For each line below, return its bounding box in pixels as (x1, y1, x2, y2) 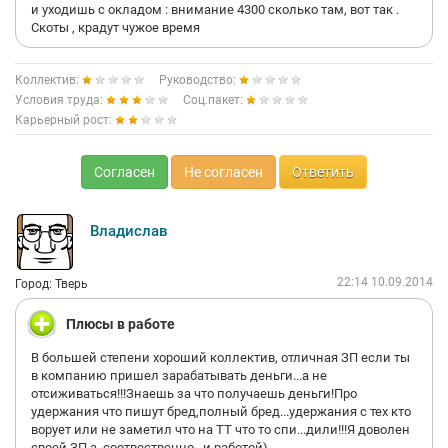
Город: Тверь (15, 277, 88, 291)
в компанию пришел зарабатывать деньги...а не (31, 368, 327, 383)
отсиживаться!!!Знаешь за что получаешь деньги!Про (31, 386, 357, 401)
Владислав (90, 222, 168, 240)
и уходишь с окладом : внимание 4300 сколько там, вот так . (31, 2, 399, 17)
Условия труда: (15, 93, 106, 107)
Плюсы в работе (66, 316, 175, 332)
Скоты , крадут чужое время (31, 20, 200, 35)
